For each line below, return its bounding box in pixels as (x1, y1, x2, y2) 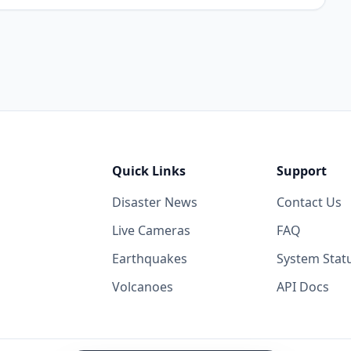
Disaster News (111, 194, 197, 211)
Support (277, 162, 327, 179)
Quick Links (111, 162, 186, 179)
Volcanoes (111, 278, 173, 295)
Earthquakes (111, 250, 187, 267)
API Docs (277, 278, 330, 295)
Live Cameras (111, 222, 190, 239)
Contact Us (277, 194, 342, 211)
